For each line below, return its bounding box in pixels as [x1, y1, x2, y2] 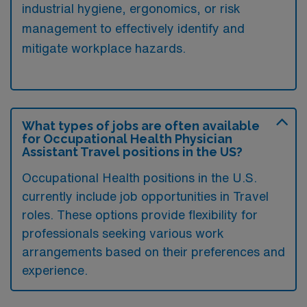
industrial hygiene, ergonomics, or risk [22, 1, 241, 14]
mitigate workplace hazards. [22, 41, 186, 54]
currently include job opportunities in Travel [22, 189, 269, 202]
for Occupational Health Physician [22, 131, 232, 146]
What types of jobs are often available [22, 118, 260, 133]
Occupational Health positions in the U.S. [22, 171, 257, 184]
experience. [22, 263, 88, 276]
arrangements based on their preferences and [22, 245, 285, 258]
